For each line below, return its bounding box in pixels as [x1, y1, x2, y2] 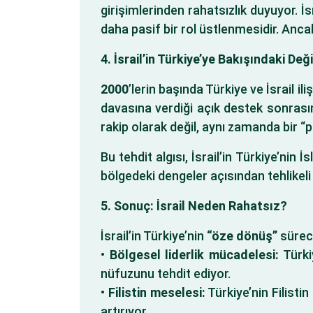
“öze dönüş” [207, 228, 277, 243]
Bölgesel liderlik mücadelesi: [109, 247, 279, 262]
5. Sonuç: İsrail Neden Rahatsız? [101, 198, 287, 213]
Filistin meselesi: [108, 285, 205, 300]
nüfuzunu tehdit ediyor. [101, 266, 231, 281]
